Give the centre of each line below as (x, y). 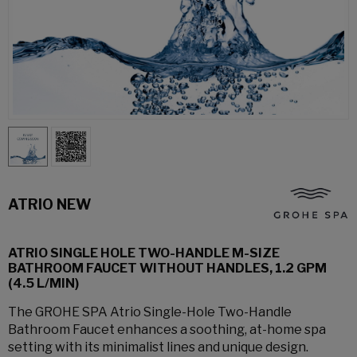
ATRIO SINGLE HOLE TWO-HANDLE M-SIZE (144, 253)
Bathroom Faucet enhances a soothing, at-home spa (167, 330)
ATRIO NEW (50, 204)
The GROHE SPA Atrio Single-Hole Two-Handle (150, 312)
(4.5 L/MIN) (43, 283)
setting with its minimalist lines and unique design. (158, 347)
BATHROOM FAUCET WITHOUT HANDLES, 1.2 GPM (167, 268)
